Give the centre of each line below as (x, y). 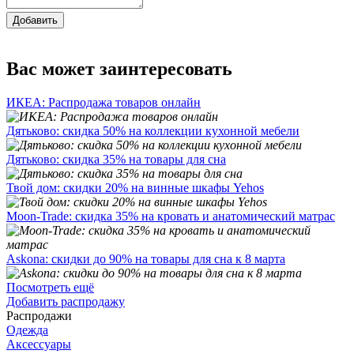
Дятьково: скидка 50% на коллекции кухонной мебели (153, 130)
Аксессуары (39, 344)
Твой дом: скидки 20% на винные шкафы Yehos (135, 187)
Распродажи (39, 315)
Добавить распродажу (66, 301)
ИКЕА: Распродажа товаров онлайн (104, 102)
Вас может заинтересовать (119, 68)
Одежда (27, 330)
